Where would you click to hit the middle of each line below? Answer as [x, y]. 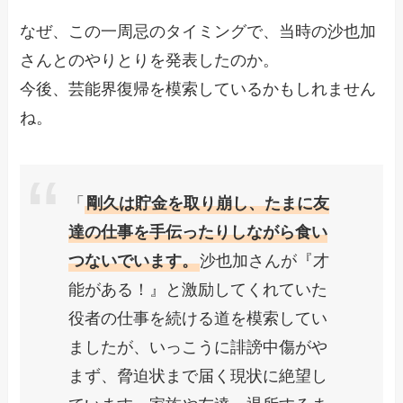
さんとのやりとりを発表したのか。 [150, 61]
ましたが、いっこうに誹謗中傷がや [198, 348]
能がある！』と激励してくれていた [198, 290]
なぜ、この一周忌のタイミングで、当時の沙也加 [198, 32]
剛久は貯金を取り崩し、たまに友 [208, 204]
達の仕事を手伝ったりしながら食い [198, 233]
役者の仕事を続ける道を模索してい [198, 319]
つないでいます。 [134, 261]
